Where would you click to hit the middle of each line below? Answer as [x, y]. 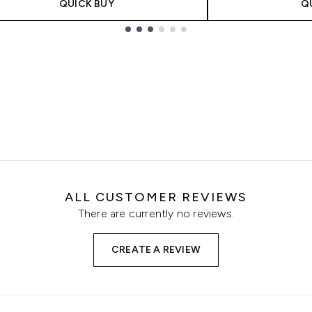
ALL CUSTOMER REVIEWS [156, 197]
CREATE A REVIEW [156, 250]
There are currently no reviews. [156, 213]
